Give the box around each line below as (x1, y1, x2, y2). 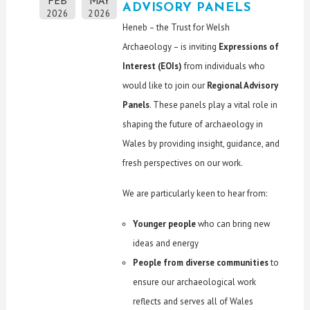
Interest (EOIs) (122, 60, 183, 72)
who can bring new (196, 217, 271, 230)
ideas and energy (133, 237, 199, 249)
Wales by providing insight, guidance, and (122, 137, 280, 149)
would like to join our (122, 79, 208, 91)
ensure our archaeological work (133, 275, 257, 288)
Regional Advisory (207, 79, 279, 91)
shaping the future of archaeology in (122, 118, 264, 130)
